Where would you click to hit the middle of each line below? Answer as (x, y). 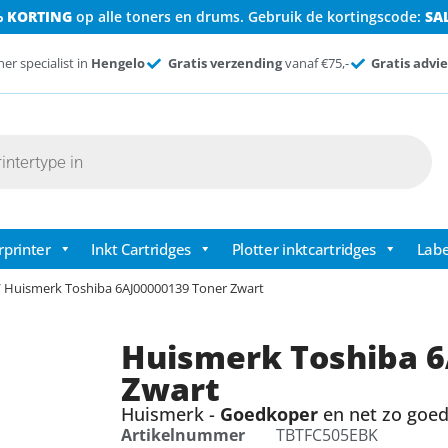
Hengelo (118, 63)
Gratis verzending (224, 63)
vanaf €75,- (315, 63)
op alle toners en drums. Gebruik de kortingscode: (248, 16)
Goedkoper (268, 414)
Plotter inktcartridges (304, 249)
